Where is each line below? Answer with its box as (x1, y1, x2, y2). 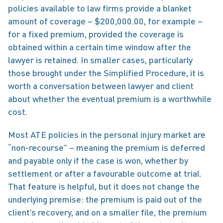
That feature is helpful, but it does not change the (8, 181, 200, 192)
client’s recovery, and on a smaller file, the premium (8, 207, 207, 218)
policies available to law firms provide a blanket (8, 2, 192, 13)
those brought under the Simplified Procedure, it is (8, 67, 204, 78)
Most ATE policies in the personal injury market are (8, 129, 206, 140)
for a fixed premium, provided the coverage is (8, 28, 184, 39)
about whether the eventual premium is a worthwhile (8, 93, 212, 104)
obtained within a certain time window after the (8, 41, 191, 52)
